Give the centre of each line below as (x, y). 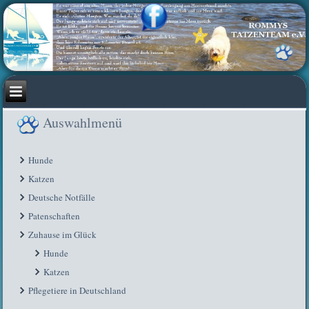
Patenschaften (54, 216)
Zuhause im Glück (63, 234)
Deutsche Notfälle (62, 197)
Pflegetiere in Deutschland (78, 290)
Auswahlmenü (83, 122)
